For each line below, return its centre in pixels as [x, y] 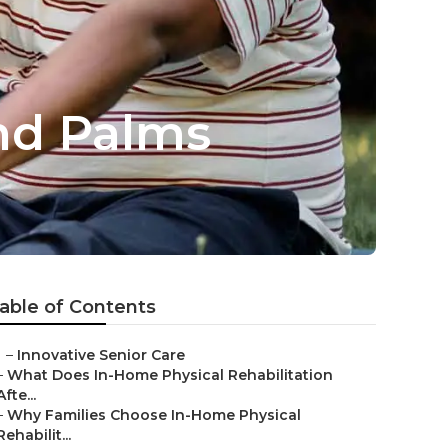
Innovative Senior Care [101, 355]
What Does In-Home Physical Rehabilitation [170, 375]
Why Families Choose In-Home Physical [154, 415]
